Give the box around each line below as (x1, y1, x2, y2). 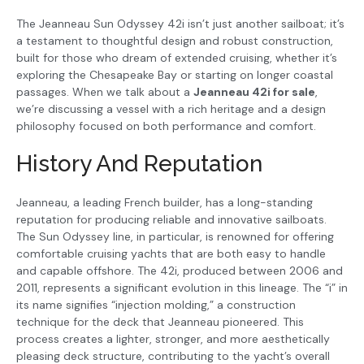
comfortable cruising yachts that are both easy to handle (16, 245, 326, 261)
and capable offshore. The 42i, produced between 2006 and (16, 262, 343, 278)
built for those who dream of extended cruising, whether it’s (16, 50, 337, 66)
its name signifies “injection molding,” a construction (16, 297, 296, 312)
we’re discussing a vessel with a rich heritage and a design (16, 102, 326, 117)
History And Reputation (16, 149, 262, 177)
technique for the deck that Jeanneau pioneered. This (16, 314, 304, 329)
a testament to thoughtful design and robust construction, (16, 33, 333, 49)
